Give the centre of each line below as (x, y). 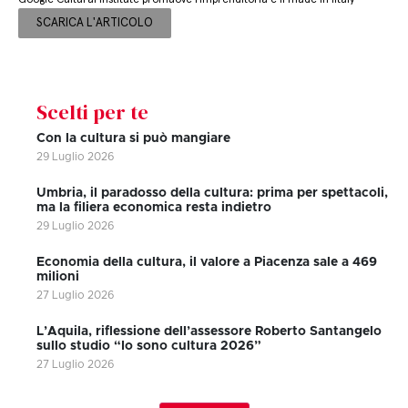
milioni (58, 276)
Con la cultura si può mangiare (133, 138)
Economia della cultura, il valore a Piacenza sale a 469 (207, 262)
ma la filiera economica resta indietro (154, 207)
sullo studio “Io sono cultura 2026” (149, 346)
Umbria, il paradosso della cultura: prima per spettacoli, (212, 193)
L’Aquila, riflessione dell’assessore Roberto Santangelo (209, 331)
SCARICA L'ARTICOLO (95, 23)
